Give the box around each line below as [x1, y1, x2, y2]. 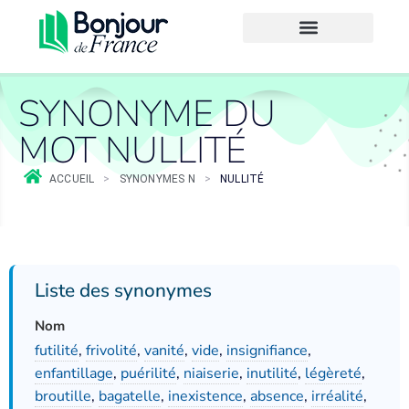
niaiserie [184, 363, 239, 383]
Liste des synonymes [35, 278, 212, 303]
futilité [35, 341, 79, 361]
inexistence [168, 386, 243, 406]
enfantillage [35, 363, 113, 383]
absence [250, 386, 304, 406]
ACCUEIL [49, 173, 95, 185]
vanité [144, 341, 184, 361]
